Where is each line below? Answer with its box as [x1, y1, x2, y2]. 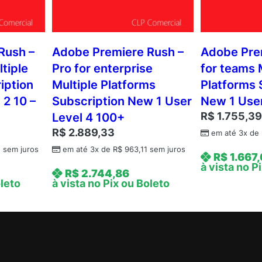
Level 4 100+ [51, 111, 125, 125]
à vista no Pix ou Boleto [51, 177, 170, 190]
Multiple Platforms [51, 78, 156, 92]
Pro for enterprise [51, 61, 153, 76]
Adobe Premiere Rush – [51, 45, 184, 60]
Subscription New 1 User [51, 94, 192, 109]
